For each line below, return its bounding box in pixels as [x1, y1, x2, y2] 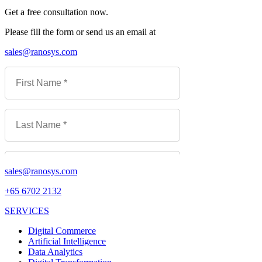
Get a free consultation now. [5, 7, 108, 18]
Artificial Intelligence [28, 236, 106, 247]
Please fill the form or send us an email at [5, 27, 156, 37]
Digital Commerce [28, 226, 96, 236]
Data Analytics [28, 247, 82, 257]
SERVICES [5, 206, 49, 216]
